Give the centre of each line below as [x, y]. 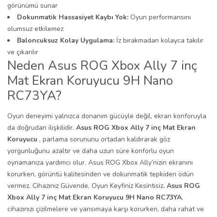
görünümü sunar [32, 6]
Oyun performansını [160, 17]
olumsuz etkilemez [35, 29]
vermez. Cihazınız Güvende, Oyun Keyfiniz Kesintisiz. [87, 186]
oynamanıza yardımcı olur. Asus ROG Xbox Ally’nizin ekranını [100, 163]
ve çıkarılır [23, 52]
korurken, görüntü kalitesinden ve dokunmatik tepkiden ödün [101, 174]
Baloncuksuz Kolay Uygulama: [66, 40]
